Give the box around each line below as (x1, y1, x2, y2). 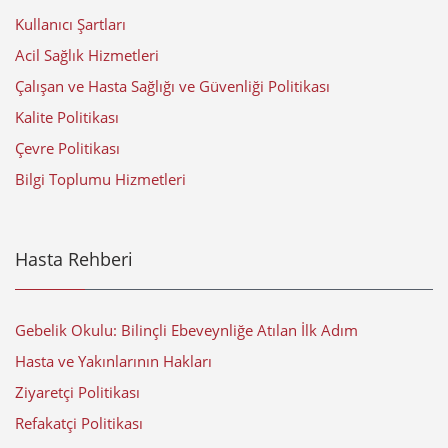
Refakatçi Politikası (15, 413, 143, 434)
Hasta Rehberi (15, 247, 133, 272)
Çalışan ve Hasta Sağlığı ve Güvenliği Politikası (15, 76, 330, 97)
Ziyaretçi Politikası (15, 382, 140, 403)
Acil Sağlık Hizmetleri (15, 45, 159, 66)
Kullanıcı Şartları (15, 14, 126, 35)
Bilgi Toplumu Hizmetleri (15, 169, 186, 190)
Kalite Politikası (15, 107, 119, 128)
